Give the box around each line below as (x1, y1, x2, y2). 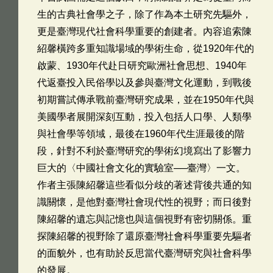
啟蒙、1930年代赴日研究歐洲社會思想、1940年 (37, 60, 247, 71)
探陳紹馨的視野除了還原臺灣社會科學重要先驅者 (37, 231, 252, 241)
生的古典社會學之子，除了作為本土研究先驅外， (37, 9, 252, 19)
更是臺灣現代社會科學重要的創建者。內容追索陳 (37, 26, 252, 37)
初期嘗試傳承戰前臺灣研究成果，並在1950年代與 (37, 94, 254, 105)
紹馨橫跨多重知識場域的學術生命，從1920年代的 (37, 43, 254, 54)
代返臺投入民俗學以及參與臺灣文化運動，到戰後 (37, 77, 252, 88)
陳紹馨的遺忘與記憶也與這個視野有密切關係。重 (37, 214, 252, 224)
